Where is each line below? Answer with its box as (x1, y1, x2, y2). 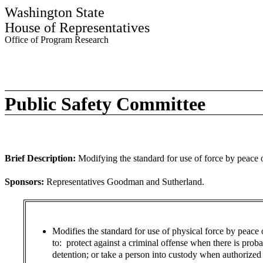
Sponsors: (5, 177, 44, 187)
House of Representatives (5, 20, 150, 35)
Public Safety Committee (5, 93, 205, 114)
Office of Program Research (5, 35, 109, 45)
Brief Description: (5, 153, 76, 163)
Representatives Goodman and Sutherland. (46, 177, 204, 187)
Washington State (5, 5, 104, 20)
